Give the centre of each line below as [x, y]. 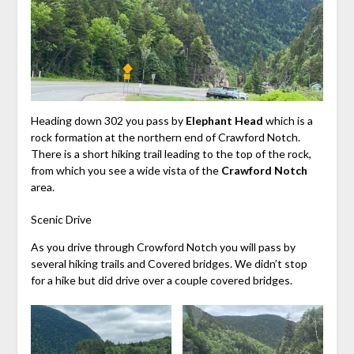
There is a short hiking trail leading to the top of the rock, [171, 153]
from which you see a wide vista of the [126, 170]
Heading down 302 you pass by [108, 120]
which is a [288, 120]
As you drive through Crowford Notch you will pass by [163, 247]
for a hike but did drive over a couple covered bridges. [161, 280]
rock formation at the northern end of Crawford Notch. [165, 137]
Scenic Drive [61, 219]
